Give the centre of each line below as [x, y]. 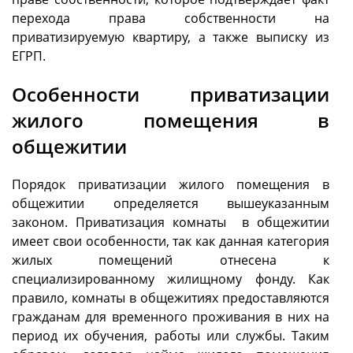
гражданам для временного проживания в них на [171, 316]
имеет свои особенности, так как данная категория [171, 241]
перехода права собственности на [171, 19]
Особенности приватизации [171, 94]
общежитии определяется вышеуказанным [171, 203]
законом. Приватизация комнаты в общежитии [171, 222]
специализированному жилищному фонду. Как [171, 279]
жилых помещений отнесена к [171, 260]
